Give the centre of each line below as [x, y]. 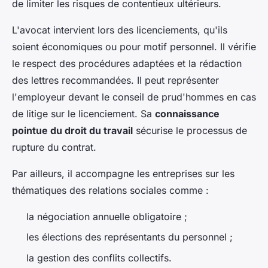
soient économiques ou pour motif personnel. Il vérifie [134, 47]
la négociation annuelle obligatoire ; [108, 217]
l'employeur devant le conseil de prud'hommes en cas [134, 97]
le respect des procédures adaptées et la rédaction [127, 64]
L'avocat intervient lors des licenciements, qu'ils [120, 30]
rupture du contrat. [54, 147]
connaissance [187, 114]
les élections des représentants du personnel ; [131, 237]
